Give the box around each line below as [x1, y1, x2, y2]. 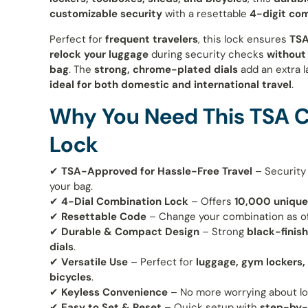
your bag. [49, 179, 93, 193]
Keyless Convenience [61, 285, 168, 299]
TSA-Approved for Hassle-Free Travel [61, 164, 252, 178]
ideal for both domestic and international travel [49, 78, 291, 92]
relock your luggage [49, 47, 148, 62]
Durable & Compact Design [61, 224, 199, 239]
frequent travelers [105, 32, 198, 47]
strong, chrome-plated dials [94, 63, 238, 77]
